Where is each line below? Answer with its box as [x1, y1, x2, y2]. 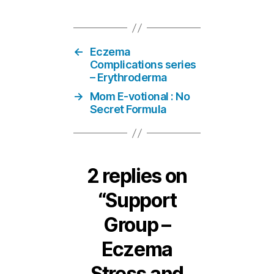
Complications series [89, 58, 196, 71]
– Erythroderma [89, 71, 167, 84]
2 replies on [86, 164, 188, 188]
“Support [97, 188, 177, 212]
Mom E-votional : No [89, 90, 190, 103]
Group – [103, 213, 171, 237]
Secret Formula [89, 103, 166, 116]
